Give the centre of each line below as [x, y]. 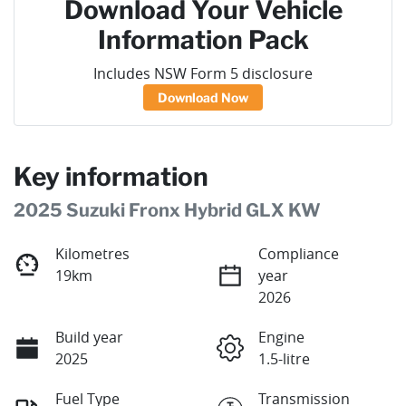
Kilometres [92, 254]
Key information [111, 177]
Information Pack [203, 40]
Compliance [299, 254]
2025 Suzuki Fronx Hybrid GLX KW [167, 211]
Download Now [203, 98]
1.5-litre [284, 359]
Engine [281, 338]
